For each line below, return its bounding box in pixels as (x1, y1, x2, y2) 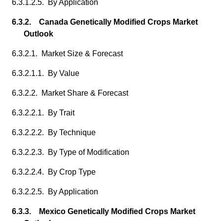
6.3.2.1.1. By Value (12, 69, 79, 77)
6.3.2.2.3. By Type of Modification (12, 148, 129, 156)
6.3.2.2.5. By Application (12, 187, 98, 196)
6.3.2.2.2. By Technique (12, 128, 96, 137)
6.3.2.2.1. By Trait (12, 109, 74, 117)
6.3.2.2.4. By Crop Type (12, 168, 96, 176)
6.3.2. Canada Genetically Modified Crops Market (12, 18, 198, 26)
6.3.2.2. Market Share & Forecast (12, 89, 128, 97)
